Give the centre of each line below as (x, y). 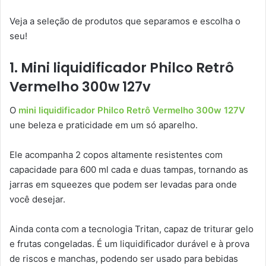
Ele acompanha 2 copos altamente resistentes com (116, 155)
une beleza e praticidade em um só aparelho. (104, 125)
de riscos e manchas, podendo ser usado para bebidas (124, 259)
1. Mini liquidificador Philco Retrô (122, 67)
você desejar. (37, 199)
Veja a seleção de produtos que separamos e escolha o (125, 21)
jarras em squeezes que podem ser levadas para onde (123, 185)
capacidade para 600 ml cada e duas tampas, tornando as (129, 170)
